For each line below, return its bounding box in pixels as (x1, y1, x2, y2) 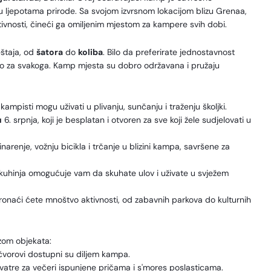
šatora (36, 47, 63, 57)
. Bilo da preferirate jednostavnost (103, 47, 235, 57)
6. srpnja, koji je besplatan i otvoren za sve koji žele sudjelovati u (2, 114, 251, 125)
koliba (78, 47, 103, 57)
